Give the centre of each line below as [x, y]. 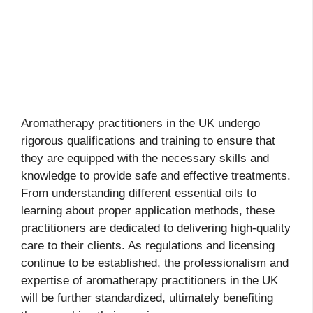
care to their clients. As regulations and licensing [148, 245]
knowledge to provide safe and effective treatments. [156, 175]
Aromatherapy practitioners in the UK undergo [140, 123]
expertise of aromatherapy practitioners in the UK [150, 280]
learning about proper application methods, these [148, 210]
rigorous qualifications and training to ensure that [148, 140]
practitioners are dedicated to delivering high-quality [156, 228]
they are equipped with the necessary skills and [145, 158]
